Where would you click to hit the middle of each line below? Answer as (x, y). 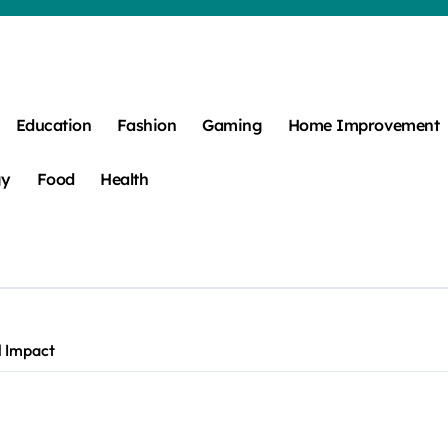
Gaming (232, 124)
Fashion (146, 124)
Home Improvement (363, 124)
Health (124, 178)
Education (53, 124)
